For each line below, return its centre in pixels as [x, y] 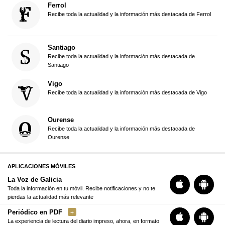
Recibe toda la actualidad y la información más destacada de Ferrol [129, 14]
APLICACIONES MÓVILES [41, 166]
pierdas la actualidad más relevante [50, 197]
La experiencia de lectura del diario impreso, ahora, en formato [83, 221]
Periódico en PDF [35, 212]
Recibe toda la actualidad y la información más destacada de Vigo [127, 93]
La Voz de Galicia [35, 179]
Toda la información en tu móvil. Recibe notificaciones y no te [81, 188]
